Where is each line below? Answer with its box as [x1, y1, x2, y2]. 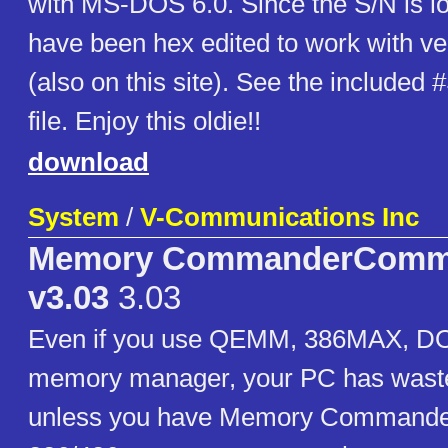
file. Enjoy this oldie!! [28, 106, 261, 137]
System [28, 202, 119, 233]
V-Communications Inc [140, 202, 419, 233]
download [28, 147, 149, 178]
